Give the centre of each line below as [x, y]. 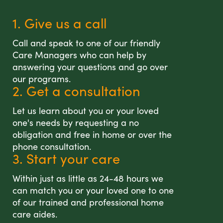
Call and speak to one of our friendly [86, 43]
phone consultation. [52, 147]
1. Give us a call [59, 23]
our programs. [42, 79]
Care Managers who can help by [79, 55]
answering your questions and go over [90, 67]
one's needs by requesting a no [76, 123]
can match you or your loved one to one [93, 190]
